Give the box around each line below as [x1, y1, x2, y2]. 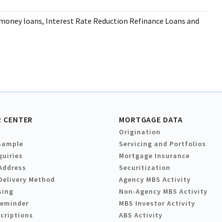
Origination [119, 127, 161, 137]
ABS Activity [119, 211, 163, 220]
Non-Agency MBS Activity [119, 187, 208, 196]
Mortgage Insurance [119, 151, 190, 161]
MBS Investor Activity [119, 199, 195, 208]
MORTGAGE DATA [119, 114, 183, 125]
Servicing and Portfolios [119, 139, 206, 149]
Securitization [119, 163, 170, 172]
